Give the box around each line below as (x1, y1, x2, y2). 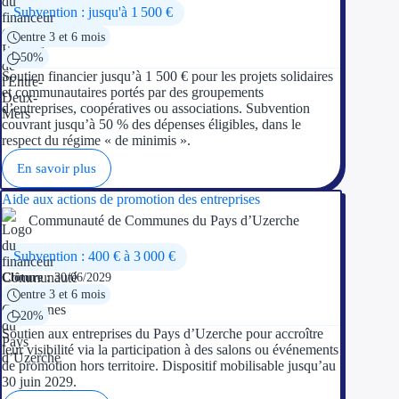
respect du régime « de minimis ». (2, 132, 191, 148)
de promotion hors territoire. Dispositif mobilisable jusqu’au (2, 358, 336, 374)
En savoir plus (17, 160, 96, 175)
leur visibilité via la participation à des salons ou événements (2, 342, 338, 358)
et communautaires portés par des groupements (2, 84, 264, 100)
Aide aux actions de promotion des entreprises (2, 191, 260, 207)
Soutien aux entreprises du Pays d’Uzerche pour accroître (2, 326, 323, 342)
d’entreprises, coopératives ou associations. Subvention (2, 100, 310, 116)
